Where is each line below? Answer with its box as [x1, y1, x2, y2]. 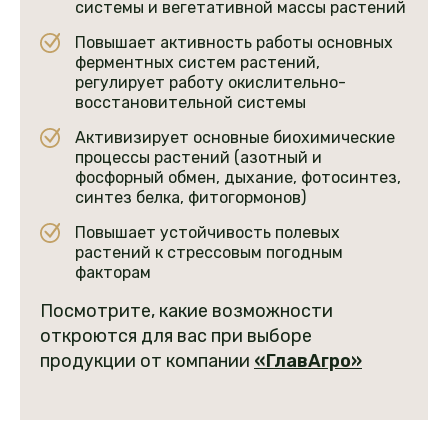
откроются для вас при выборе [40, 325, 312, 348]
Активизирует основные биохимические [75, 128, 395, 148]
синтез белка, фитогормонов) [75, 188, 306, 208]
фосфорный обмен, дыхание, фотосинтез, [75, 168, 401, 188]
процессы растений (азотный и [75, 148, 322, 168]
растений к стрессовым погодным [75, 243, 343, 263]
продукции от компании [40, 350, 254, 373]
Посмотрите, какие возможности [40, 300, 333, 323]
